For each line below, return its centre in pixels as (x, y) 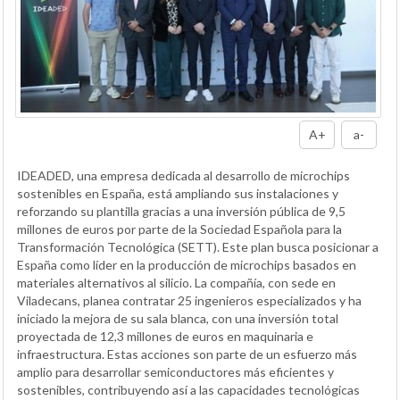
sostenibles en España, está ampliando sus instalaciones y (178, 194)
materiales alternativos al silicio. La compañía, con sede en (176, 283)
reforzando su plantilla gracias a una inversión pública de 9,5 (181, 212)
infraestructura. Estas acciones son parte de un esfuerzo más (187, 354)
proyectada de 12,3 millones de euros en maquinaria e (165, 337)
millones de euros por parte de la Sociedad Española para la (179, 229)
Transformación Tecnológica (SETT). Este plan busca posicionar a (198, 247)
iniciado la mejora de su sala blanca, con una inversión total (178, 319)
